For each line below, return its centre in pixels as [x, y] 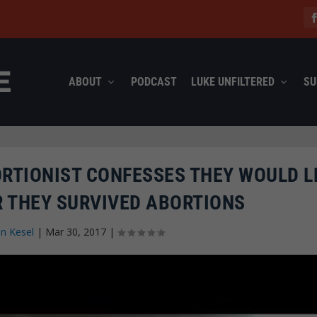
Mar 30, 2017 [76, 231]
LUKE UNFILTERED [232, 81]
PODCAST [154, 81]
